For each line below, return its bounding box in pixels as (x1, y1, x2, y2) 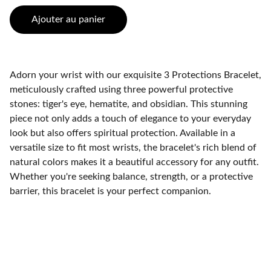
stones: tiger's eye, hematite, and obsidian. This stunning (10, 99, 247, 109)
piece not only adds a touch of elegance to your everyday (10, 114, 251, 123)
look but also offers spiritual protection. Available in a (10, 128, 235, 138)
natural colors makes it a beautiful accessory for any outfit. (10, 157, 259, 167)
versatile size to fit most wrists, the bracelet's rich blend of (10, 143, 256, 152)
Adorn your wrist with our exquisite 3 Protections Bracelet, (10, 70, 261, 80)
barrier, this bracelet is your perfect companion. (10, 186, 211, 196)
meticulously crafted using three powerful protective (10, 85, 233, 94)
